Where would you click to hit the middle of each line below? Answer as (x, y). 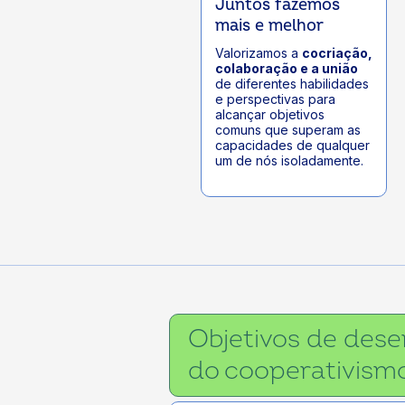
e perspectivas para (275, 99)
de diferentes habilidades (292, 84)
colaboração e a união (287, 69)
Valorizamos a (259, 53)
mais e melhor (269, 26)
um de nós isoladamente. (289, 161)
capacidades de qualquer (292, 146)
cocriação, (337, 53)
